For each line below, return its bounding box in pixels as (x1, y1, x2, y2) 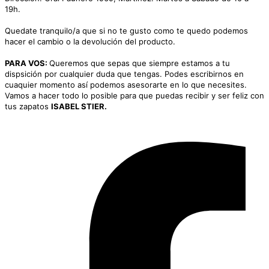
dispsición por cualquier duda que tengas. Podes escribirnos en (5, 69, 244, 79)
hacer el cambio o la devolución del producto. (5, 37, 178, 47)
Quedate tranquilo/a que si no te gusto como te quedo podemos (5, 26, 248, 36)
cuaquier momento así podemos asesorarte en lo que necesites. (5, 80, 249, 90)
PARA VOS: (5, 58, 49, 68)
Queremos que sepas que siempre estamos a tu (49, 58, 230, 68)
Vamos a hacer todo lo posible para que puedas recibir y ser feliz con (5, 91, 264, 101)
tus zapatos (5, 101, 51, 112)
